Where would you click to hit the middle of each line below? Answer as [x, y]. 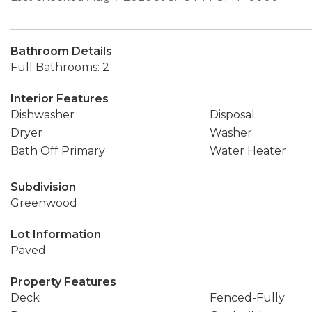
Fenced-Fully [247, 298]
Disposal [232, 115]
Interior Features [60, 99]
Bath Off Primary [58, 151]
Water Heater [248, 151]
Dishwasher [42, 115]
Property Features [63, 282]
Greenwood [44, 203]
